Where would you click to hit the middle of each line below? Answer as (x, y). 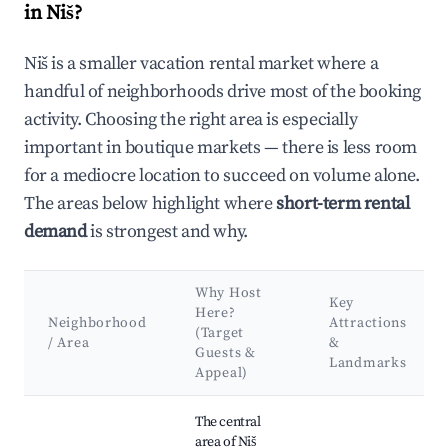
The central (228, 422)
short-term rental (343, 204)
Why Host (228, 293)
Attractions (368, 323)
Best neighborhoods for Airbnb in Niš (151, 406)
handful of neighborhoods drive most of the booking (223, 92)
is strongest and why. (167, 232)
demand (55, 232)
